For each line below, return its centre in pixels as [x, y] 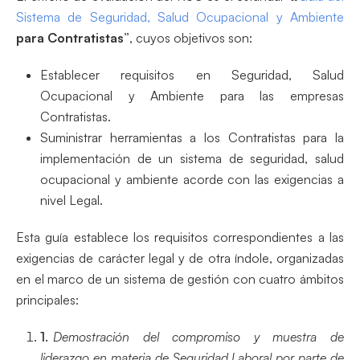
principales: [47, 299]
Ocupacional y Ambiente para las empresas [192, 95]
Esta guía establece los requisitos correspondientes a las [180, 237]
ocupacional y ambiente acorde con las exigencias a [192, 179]
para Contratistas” [73, 37]
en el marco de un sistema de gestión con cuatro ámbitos [180, 278]
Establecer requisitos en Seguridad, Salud [192, 74]
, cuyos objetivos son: [191, 37]
